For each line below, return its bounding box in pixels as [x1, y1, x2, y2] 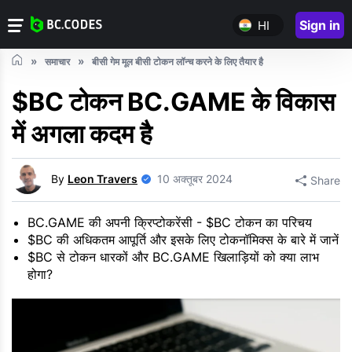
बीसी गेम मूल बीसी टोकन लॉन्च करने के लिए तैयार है [92, 56, 263, 68]
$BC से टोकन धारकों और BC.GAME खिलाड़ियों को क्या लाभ [27, 249, 319, 266]
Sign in [299, 17, 340, 33]
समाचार [45, 56, 70, 68]
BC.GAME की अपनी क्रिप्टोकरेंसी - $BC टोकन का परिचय [27, 214, 312, 231]
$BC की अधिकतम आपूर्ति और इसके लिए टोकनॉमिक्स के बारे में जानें [27, 232, 339, 248]
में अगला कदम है [12, 119, 152, 150]
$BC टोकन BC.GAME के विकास [12, 86, 335, 118]
